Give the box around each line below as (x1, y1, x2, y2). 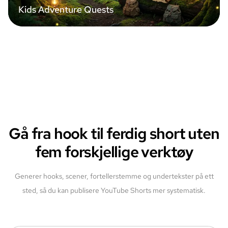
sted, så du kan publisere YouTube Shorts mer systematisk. (22, 186, 206, 195)
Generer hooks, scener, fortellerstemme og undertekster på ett (14, 172, 214, 181)
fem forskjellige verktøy (35, 141, 193, 162)
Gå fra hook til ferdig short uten (9, 123, 219, 144)
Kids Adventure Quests (18, 4, 113, 15)
